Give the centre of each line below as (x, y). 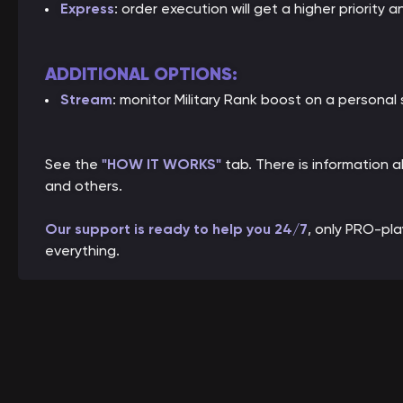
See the (73, 164)
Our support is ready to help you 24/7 (176, 229)
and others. (84, 186)
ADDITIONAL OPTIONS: (141, 74)
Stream (86, 99)
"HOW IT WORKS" (161, 164)
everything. (82, 251)
